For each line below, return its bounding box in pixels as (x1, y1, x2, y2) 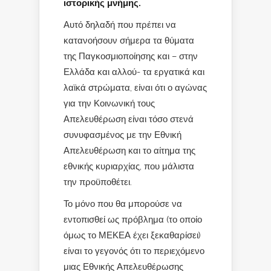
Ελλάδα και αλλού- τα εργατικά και (64, 67, 204, 77)
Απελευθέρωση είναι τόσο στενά (64, 114, 194, 124)
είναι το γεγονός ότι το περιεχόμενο (64, 246, 204, 256)
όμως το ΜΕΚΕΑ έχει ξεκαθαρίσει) (64, 230, 201, 240)
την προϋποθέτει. (64, 177, 132, 187)
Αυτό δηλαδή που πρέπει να (64, 19, 176, 30)
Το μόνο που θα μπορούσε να (64, 198, 182, 209)
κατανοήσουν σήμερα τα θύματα (64, 35, 194, 45)
